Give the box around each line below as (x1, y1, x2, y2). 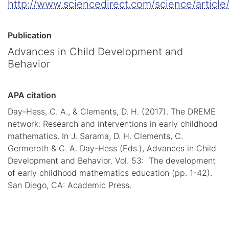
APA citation (8, 90, 56, 100)
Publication (8, 30, 52, 40)
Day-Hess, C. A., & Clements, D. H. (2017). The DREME (8, 106, 216, 117)
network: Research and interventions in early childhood (8, 118, 218, 129)
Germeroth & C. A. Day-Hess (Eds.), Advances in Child (8, 143, 216, 153)
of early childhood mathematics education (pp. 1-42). (8, 167, 212, 178)
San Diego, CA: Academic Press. (8, 179, 131, 190)
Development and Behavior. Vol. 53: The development (8, 155, 216, 166)
